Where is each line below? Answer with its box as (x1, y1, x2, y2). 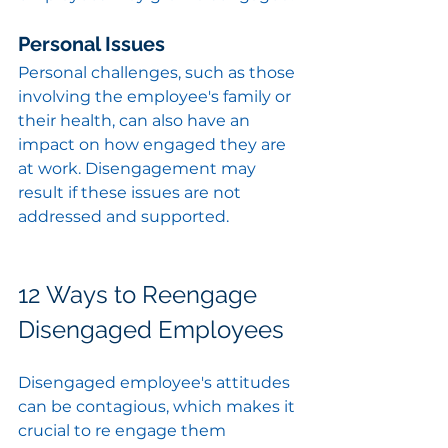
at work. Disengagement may (18, 159, 260, 179)
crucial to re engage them (18, 421, 230, 441)
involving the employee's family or (18, 87, 295, 107)
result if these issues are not (18, 183, 245, 203)
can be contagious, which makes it (18, 397, 299, 417)
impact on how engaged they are (18, 135, 290, 155)
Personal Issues (18, 32, 165, 57)
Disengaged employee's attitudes (18, 373, 294, 393)
